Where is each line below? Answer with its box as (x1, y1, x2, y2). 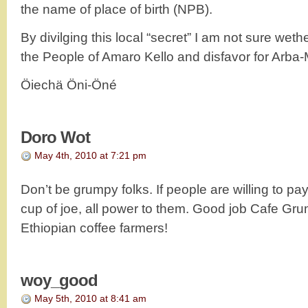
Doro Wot (21, 127, 90, 146)
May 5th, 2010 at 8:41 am (34, 292, 146, 304)
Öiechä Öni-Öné (21, 77, 117, 92)
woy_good (21, 270, 98, 289)
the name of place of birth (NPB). (21, 1, 212, 16)
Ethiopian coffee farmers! (21, 220, 168, 235)
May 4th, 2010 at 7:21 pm (34, 149, 146, 161)
